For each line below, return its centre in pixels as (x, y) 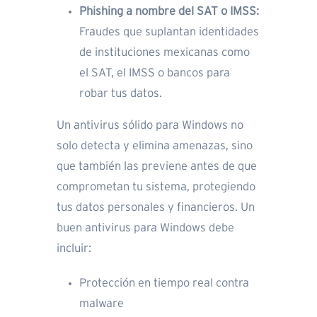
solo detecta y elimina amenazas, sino (155, 146)
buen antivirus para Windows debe (145, 228)
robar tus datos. (121, 94)
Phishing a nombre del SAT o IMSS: (169, 12)
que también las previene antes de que (157, 167)
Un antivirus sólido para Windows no (150, 126)
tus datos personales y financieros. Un (156, 208)
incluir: (74, 249)
